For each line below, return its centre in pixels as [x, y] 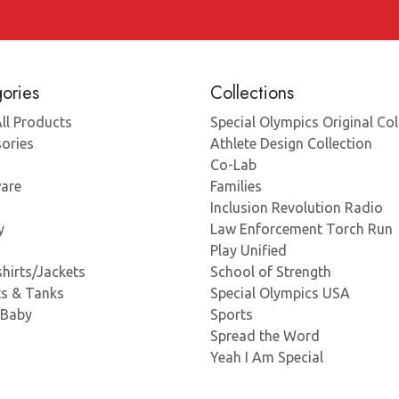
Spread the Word [265, 336]
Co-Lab [233, 165]
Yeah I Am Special [267, 357]
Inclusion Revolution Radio [297, 208]
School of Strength [271, 272]
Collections [252, 93]
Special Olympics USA [280, 293]
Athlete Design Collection [291, 143]
